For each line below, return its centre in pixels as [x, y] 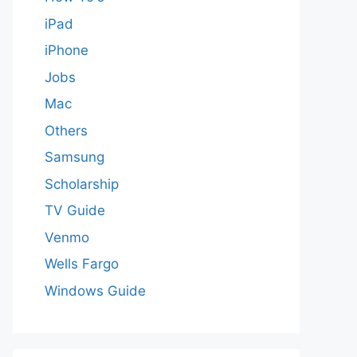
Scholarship [82, 184]
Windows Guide [95, 290]
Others [66, 130]
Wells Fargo [82, 264]
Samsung [75, 157]
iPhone [67, 50]
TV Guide [75, 210]
